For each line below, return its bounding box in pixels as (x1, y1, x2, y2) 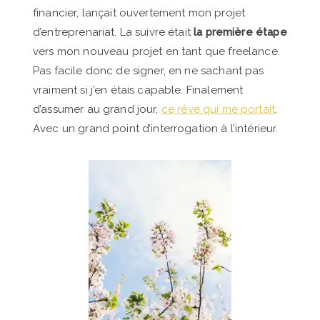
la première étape (194, 25, 287, 39)
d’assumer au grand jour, (33, 102, 161, 116)
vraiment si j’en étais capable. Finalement (33, 83, 244, 96)
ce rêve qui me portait (161, 102, 276, 116)
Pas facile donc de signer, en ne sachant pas (33, 64, 264, 77)
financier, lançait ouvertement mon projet (33, 6, 246, 19)
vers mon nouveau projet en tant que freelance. (33, 44, 280, 58)
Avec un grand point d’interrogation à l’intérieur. (33, 121, 279, 135)
